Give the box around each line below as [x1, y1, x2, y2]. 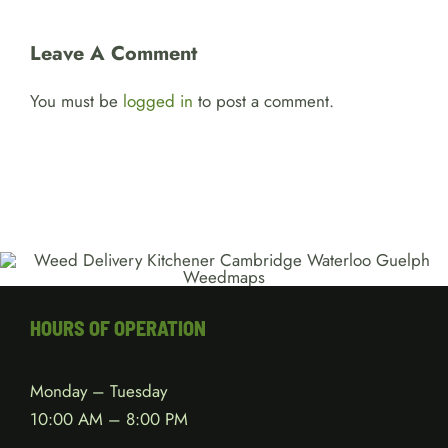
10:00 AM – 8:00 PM [29, 406, 188, 431]
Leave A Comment [30, 38, 197, 67]
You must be [30, 88, 123, 113]
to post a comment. [193, 88, 334, 113]
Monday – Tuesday [29, 378, 167, 403]
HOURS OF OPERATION [29, 315, 206, 340]
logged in [123, 88, 193, 113]
